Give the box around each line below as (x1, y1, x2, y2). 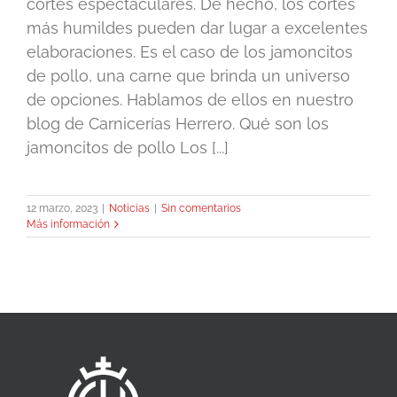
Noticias (109, 202, 150, 215)
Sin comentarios (161, 202, 241, 215)
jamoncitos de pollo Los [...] (27, 138, 229, 158)
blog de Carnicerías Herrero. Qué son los (27, 114, 329, 134)
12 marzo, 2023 (27, 202, 97, 215)
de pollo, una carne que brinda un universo (27, 66, 350, 86)
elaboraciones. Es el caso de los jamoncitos (27, 43, 353, 62)
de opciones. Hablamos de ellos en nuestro (27, 90, 354, 110)
